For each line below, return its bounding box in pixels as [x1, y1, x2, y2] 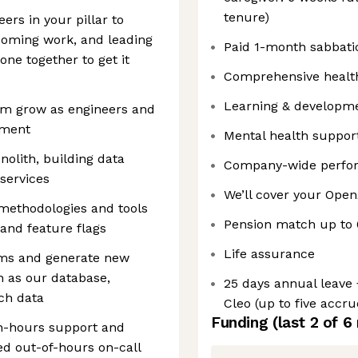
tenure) [224, 10, 269, 25]
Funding [211, 313, 272, 332]
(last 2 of [272, 313, 343, 332]
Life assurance [224, 246, 315, 261]
